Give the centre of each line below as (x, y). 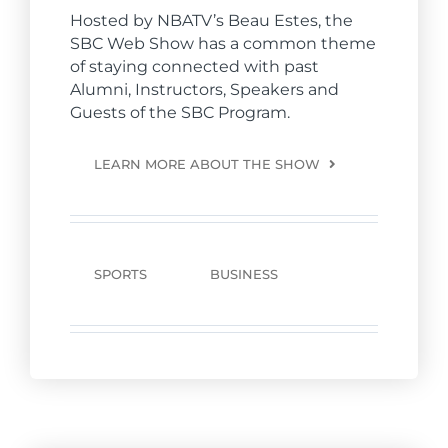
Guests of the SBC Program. (180, 112)
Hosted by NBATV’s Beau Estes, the (211, 20)
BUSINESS (244, 273)
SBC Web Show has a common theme (223, 43)
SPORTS (120, 273)
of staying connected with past (194, 66)
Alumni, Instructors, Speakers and (204, 89)
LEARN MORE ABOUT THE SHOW (207, 163)
